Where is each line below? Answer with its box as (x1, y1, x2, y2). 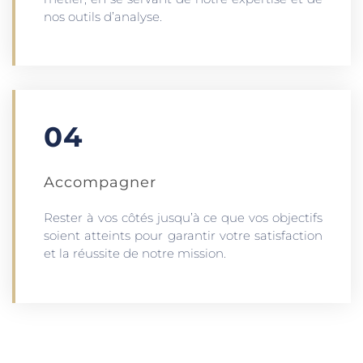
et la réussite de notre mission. (44, 246, 226, 262)
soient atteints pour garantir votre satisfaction (44, 228, 322, 244)
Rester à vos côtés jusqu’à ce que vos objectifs (44, 210, 322, 226)
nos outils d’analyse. (44, 8, 162, 24)
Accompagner (44, 173, 156, 192)
